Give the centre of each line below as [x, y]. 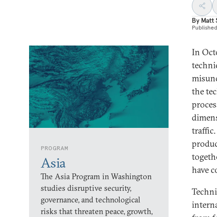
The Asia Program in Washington [96, 176]
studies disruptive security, [86, 188]
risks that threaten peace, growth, [97, 211]
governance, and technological [91, 200]
